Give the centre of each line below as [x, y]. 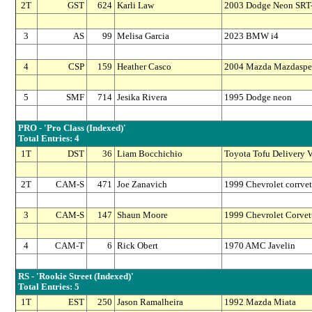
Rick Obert [137, 246]
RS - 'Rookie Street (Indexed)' [76, 277]
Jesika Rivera [142, 98]
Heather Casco [144, 67]
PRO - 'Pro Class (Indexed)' [72, 128]
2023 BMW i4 [251, 37]
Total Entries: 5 [48, 287]
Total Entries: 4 [48, 139]
